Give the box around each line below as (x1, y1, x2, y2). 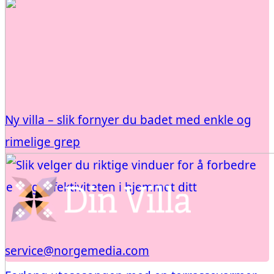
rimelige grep (5, 133, 80, 150)
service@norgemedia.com (5, 242, 149, 259)
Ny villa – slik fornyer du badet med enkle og (5, 111, 251, 128)
